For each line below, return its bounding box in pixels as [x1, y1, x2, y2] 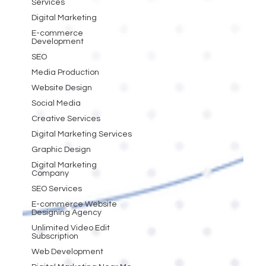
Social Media [31, 99, 81, 108]
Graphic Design [31, 145, 91, 154]
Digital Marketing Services [31, 130, 132, 139]
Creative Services [31, 115, 100, 123]
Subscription [31, 232, 78, 241]
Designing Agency [31, 208, 102, 217]
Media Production [31, 68, 99, 77]
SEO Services [31, 185, 82, 194]
